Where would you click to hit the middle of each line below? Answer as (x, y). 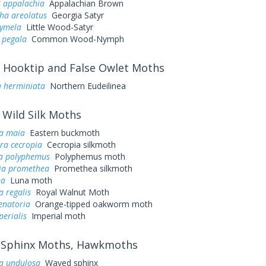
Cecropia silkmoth (79, 145)
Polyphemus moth (87, 156)
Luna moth (28, 180)
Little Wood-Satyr (57, 27)
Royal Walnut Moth (70, 192)
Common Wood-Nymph (75, 39)
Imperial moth (56, 216)
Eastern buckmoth (62, 133)
